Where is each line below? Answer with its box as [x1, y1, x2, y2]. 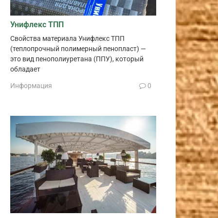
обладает [10, 65, 40, 74]
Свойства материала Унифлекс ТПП [10, 35, 125, 43]
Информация [10, 81, 52, 90]
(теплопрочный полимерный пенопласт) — [10, 45, 146, 54]
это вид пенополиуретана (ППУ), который [10, 55, 144, 64]
